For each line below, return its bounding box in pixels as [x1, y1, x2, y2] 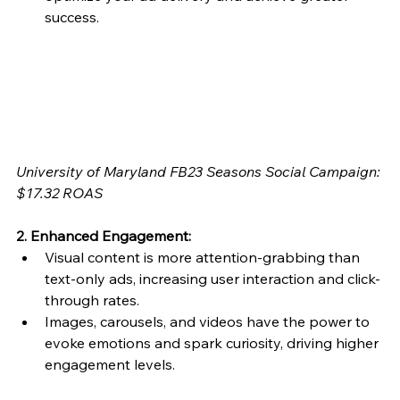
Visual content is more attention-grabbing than [45, 247, 363, 266]
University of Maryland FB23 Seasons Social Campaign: [16, 162, 384, 180]
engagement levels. [45, 354, 175, 373]
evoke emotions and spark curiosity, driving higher [45, 333, 382, 352]
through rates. [45, 290, 139, 309]
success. [45, 8, 99, 27]
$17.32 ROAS [16, 183, 103, 202]
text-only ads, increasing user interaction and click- [45, 269, 380, 287]
